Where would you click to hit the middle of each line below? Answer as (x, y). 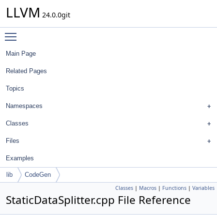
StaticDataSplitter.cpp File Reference (98, 200)
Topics (15, 88)
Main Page (21, 54)
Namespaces (24, 106)
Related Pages (26, 71)
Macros (148, 188)
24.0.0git (55, 15)
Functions (174, 188)
